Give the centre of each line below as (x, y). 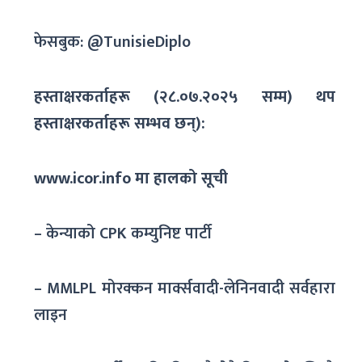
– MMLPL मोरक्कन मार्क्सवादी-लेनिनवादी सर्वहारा (185, 288)
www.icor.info (85, 178)
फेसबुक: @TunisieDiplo (113, 42)
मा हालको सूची (182, 178)
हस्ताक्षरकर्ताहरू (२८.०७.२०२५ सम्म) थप (185, 97)
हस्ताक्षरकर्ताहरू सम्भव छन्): (120, 123)
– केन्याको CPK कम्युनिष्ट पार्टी (123, 233)
